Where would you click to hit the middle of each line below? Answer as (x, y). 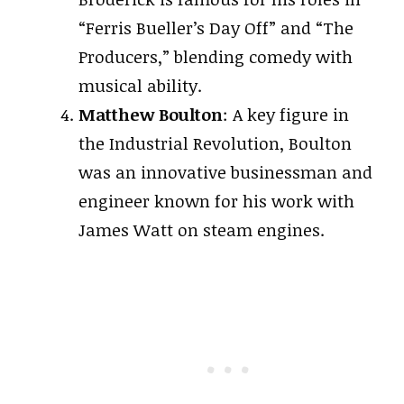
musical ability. (140, 86)
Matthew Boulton (151, 115)
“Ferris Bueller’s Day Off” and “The (216, 28)
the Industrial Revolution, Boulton (215, 143)
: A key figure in (286, 115)
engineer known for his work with (216, 201)
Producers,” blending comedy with (216, 57)
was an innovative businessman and (225, 172)
